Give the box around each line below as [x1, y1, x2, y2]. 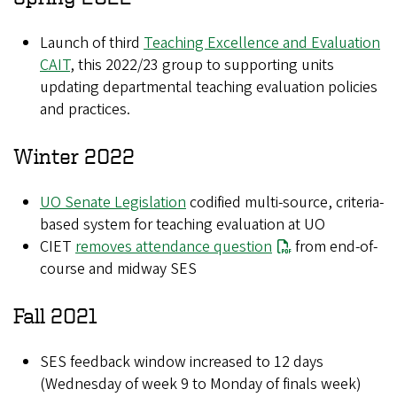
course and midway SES [40, 258, 197, 281]
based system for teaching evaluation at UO [40, 214, 325, 237]
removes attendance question [75, 236, 272, 259]
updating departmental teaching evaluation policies [40, 76, 378, 99]
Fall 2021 [13, 304, 97, 328]
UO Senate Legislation [40, 191, 186, 214]
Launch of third [40, 32, 144, 55]
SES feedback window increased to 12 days [40, 351, 323, 374]
